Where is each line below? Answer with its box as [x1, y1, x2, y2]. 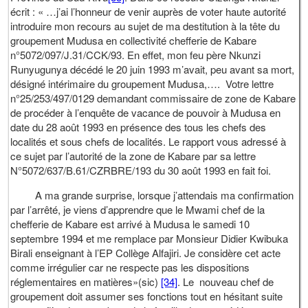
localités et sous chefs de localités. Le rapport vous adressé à [10, 134, 287, 149]
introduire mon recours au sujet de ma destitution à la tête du [10, 19, 280, 34]
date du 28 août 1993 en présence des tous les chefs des [10, 120, 267, 135]
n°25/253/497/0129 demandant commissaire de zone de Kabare [10, 91, 296, 106]
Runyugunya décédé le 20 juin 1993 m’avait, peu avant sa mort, [10, 62, 295, 77]
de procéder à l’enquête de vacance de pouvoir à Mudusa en [10, 105, 281, 120]
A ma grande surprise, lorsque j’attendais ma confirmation [10, 188, 294, 203]
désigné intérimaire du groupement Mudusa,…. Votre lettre [10, 76, 274, 91]
